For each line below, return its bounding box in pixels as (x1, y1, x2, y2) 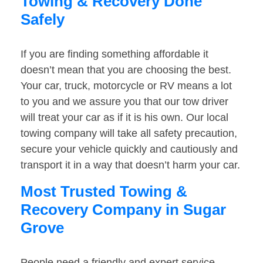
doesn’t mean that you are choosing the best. (21, 64, 231, 76)
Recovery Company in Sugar (21, 201, 226, 219)
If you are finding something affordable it (21, 48, 208, 60)
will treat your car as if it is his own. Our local (21, 112, 228, 124)
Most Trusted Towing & (21, 183, 187, 201)
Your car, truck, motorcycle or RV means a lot (21, 80, 232, 92)
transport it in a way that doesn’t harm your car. (21, 159, 240, 171)
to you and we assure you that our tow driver (21, 96, 228, 108)
